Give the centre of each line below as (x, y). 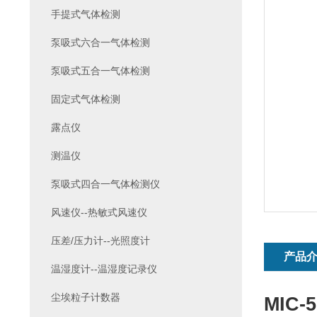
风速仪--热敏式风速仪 (99, 212)
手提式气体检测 (85, 14)
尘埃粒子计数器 (85, 297)
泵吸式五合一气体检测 (100, 71)
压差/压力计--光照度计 (100, 241)
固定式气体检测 (85, 99)
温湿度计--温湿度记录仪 (104, 269)
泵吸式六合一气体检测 (100, 42)
